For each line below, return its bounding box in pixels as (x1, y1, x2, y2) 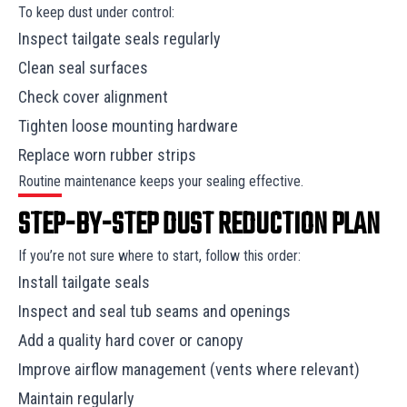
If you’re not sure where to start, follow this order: (18, 246, 304, 264)
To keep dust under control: (18, 3, 178, 21)
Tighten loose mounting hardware (18, 115, 242, 135)
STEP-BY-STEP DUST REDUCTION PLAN (18, 202, 380, 249)
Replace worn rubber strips (18, 144, 200, 164)
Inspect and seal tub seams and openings (18, 301, 294, 321)
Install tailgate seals (18, 272, 154, 292)
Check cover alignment (18, 86, 172, 106)
